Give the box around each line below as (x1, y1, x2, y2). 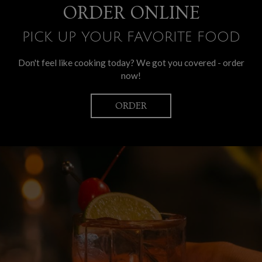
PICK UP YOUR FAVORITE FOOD (22, 29, 240, 44)
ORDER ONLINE (62, 2, 200, 23)
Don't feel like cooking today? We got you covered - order (18, 57, 244, 68)
